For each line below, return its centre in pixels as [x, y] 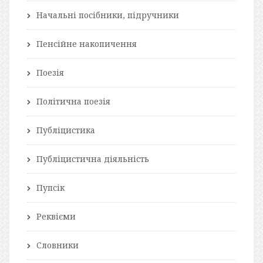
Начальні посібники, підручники [108, 15]
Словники [58, 245]
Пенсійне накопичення [87, 43]
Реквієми [56, 216]
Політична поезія [73, 101]
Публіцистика [66, 130]
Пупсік [50, 187]
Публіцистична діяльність [93, 159]
